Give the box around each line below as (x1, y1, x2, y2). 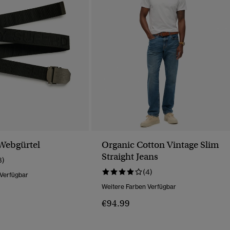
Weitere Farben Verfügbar (102, 183, 176, 191)
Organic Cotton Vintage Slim (102, 139, 219, 151)
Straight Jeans (102, 151, 158, 163)
